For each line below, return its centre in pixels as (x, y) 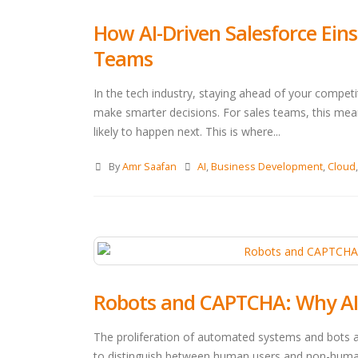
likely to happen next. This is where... (187, 132)
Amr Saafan (149, 167)
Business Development (267, 167)
